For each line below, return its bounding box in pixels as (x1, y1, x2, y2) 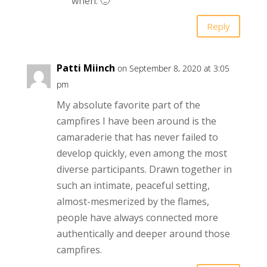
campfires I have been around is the (56, 114, 216, 128)
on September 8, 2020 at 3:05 (117, 63, 229, 74)
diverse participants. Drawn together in (56, 163, 232, 176)
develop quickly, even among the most (56, 147, 227, 160)
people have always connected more (56, 211, 218, 225)
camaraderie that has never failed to (56, 131, 218, 144)
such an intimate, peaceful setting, (56, 179, 210, 193)
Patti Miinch (56, 61, 115, 75)
